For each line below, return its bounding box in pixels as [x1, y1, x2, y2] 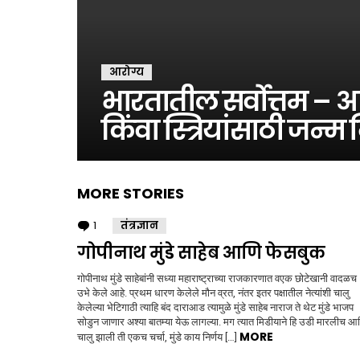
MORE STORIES [77, 183, 184, 203]
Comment [100, 218, 153, 233]
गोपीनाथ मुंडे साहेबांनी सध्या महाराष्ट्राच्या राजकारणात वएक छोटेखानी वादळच [77, 272, 357, 284]
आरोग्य [109, 64, 144, 80]
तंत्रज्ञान [121, 218, 158, 233]
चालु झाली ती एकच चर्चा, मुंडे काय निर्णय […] [77, 331, 239, 343]
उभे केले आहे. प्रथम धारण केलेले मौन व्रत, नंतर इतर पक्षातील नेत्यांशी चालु [77, 287, 350, 299]
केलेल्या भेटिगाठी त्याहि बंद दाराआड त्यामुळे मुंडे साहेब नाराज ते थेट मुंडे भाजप [77, 301, 354, 313]
